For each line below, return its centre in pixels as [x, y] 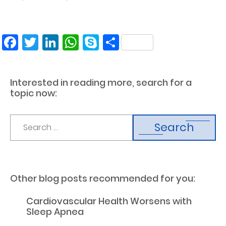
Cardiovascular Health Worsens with [109, 201]
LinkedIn [88, 42]
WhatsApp [113, 42]
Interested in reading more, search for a [101, 82]
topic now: [34, 93]
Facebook [49, 42]
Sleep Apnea [55, 212]
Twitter [62, 42]
